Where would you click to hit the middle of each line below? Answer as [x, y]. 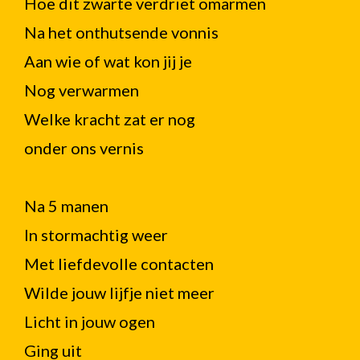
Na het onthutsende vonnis [121, 32]
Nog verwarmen [82, 90]
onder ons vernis [84, 148]
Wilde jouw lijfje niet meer [119, 292]
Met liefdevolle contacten [119, 264]
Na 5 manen [66, 206]
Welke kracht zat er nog [110, 119]
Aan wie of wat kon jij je [108, 61]
